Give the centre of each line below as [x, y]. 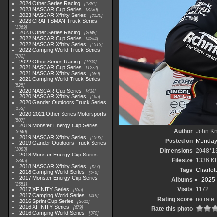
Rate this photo [172, 209]
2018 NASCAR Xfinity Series [53, 166]
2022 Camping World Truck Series [60, 50]
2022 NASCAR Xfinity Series [53, 44]
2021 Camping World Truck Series [60, 79]
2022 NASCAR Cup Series [51, 38]
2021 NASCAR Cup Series [51, 67]
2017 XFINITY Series [45, 189]
